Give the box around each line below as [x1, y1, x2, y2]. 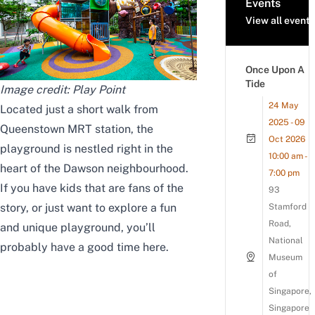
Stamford [269, 202, 307, 212]
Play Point [72, 82, 125, 96]
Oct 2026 [269, 134, 305, 145]
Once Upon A [245, 64, 304, 76]
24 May [269, 101, 298, 111]
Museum [269, 252, 302, 263]
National [269, 236, 303, 246]
